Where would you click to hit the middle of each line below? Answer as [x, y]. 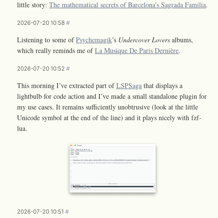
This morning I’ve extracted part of [67, 85]
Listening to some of [46, 39]
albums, [182, 39]
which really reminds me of [56, 50]
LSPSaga [129, 85]
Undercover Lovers [144, 39]
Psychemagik [94, 39]
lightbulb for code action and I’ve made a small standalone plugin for [112, 96]
